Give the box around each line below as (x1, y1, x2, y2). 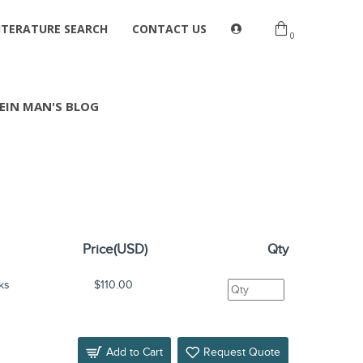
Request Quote (203, 344, 280, 359)
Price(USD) (83, 241, 148, 258)
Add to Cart (106, 344, 163, 359)
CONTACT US (132, 20, 207, 36)
